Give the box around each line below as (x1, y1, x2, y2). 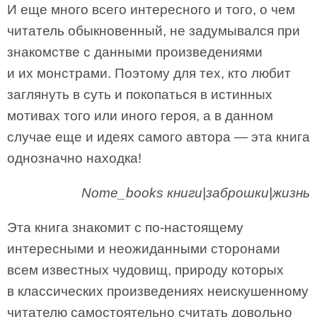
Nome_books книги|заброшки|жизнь (81, 185, 310, 200)
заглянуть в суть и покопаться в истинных (7, 87, 272, 102)
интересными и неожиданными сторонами (7, 241, 280, 256)
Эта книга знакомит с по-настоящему (7, 220, 243, 235)
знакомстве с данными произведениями (7, 45, 263, 59)
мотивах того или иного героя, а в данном (7, 108, 273, 123)
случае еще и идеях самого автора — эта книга (7, 129, 310, 144)
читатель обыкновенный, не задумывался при (7, 23, 300, 38)
